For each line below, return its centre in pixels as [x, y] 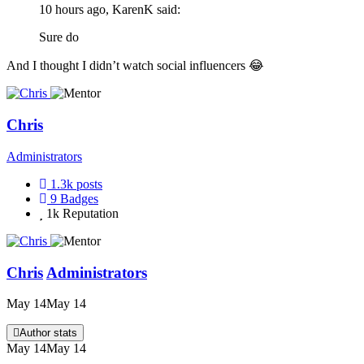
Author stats [48, 333]
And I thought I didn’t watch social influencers [128, 66]
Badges [79, 198]
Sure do [59, 37]
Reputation [91, 213]
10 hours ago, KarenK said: [110, 10]
